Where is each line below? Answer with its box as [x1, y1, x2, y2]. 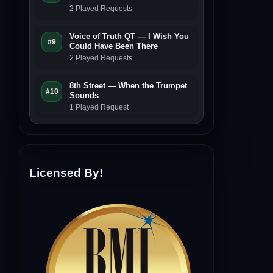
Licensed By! [29, 166, 103, 179]
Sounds [69, 90, 99, 100]
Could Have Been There [69, 41, 158, 51]
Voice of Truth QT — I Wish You [69, 31, 189, 41]
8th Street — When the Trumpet [69, 80, 187, 90]
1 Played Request [69, 102, 129, 112]
